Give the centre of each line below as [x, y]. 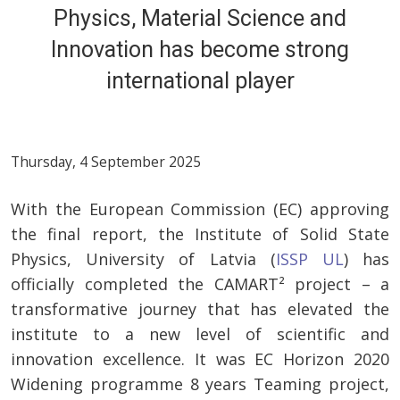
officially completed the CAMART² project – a [200, 284]
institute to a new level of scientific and [200, 334]
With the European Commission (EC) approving [200, 209]
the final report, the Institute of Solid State [200, 234]
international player [200, 81]
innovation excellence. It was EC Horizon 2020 [200, 359]
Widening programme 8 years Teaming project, [200, 384]
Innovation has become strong [200, 50]
